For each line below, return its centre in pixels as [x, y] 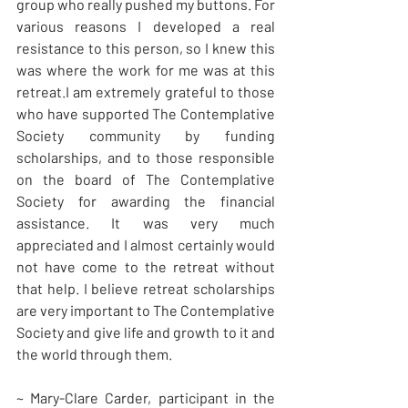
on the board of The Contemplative [146, 179]
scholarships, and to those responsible [146, 158]
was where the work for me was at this [146, 70]
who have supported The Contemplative [146, 114]
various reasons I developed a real [146, 26]
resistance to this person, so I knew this [146, 48]
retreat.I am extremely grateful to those [146, 92]
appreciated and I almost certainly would [146, 245]
